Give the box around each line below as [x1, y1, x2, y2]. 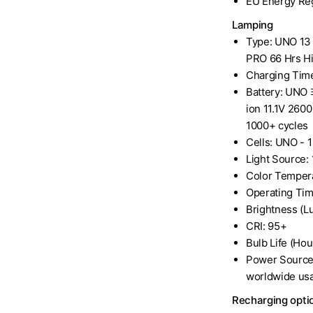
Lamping [232, 18, 273, 31]
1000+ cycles [246, 119, 309, 132]
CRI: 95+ [246, 219, 287, 233]
